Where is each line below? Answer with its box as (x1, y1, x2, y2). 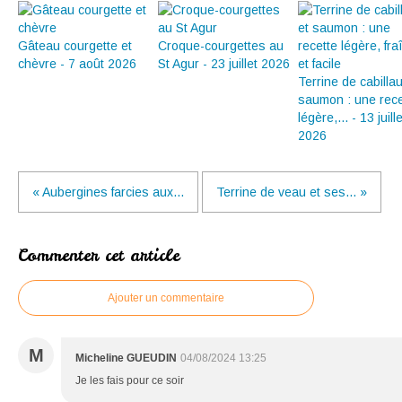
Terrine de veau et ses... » (216, 185, 367, 200)
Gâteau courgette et (18, 39, 132, 54)
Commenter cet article (18, 244, 179, 267)
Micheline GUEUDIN (75, 352, 177, 365)
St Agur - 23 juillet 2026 (158, 57, 290, 72)
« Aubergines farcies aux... (32, 185, 184, 200)
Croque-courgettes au (158, 39, 284, 54)
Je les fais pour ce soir (75, 374, 184, 388)
